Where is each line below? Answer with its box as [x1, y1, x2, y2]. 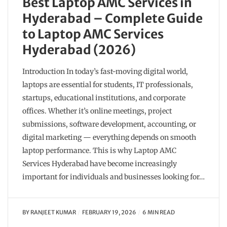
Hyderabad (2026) [22, 42, 136, 58]
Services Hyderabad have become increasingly [22, 159, 177, 169]
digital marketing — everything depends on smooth [22, 133, 196, 142]
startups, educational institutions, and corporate [22, 93, 185, 103]
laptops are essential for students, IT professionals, [22, 80, 193, 90]
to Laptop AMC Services [22, 26, 164, 43]
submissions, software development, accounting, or [22, 120, 196, 129]
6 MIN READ [142, 209, 175, 216]
